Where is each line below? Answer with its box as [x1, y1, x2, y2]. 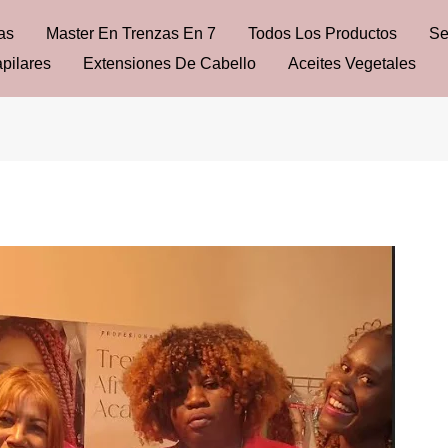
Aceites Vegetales [288, 54, 416, 72]
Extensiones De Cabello [83, 54, 256, 72]
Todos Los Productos [248, 24, 397, 42]
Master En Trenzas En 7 [46, 24, 216, 42]
